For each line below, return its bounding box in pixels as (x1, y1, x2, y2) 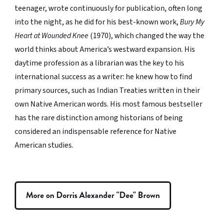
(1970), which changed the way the (88, 30, 204, 42)
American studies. (15, 140, 73, 151)
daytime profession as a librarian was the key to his (15, 58, 184, 69)
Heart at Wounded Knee (15, 30, 88, 42)
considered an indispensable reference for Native (15, 126, 176, 137)
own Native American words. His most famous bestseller (15, 99, 202, 110)
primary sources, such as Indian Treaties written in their (15, 85, 200, 96)
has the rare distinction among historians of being (15, 112, 183, 124)
